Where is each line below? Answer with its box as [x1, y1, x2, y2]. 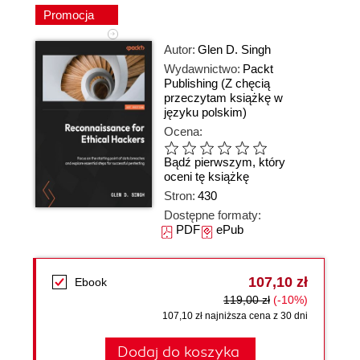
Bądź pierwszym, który [164, 155, 285, 170]
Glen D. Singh [198, 43, 271, 56]
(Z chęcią [221, 76, 270, 90]
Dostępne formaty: [164, 208, 261, 222]
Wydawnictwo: [164, 62, 240, 76]
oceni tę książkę [164, 170, 249, 184]
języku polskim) [164, 105, 247, 119]
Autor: [164, 43, 195, 56]
